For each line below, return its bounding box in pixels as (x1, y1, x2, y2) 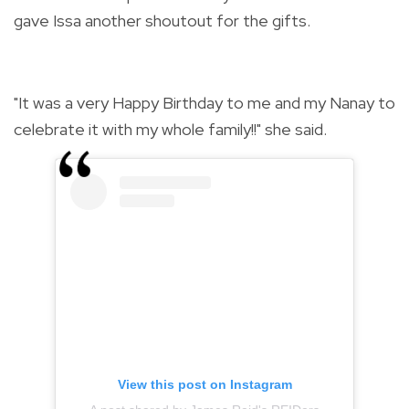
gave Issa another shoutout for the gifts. (14, 10, 310, 32)
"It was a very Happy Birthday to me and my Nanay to (14, 92, 395, 114)
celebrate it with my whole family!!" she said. (14, 119, 327, 141)
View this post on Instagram (117, 377, 292, 393)
